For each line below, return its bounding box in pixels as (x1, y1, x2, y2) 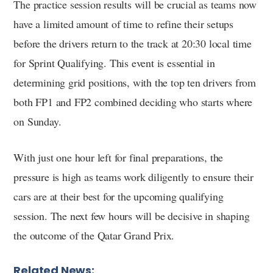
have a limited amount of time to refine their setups (13, 16, 233, 31)
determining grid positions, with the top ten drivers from (13, 74, 256, 90)
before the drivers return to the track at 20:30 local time (13, 35, 252, 51)
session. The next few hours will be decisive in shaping (13, 208, 250, 223)
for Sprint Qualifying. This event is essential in (13, 55, 215, 70)
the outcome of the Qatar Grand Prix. (13, 227, 175, 243)
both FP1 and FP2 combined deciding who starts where (13, 94, 253, 109)
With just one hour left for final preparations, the (13, 149, 224, 165)
